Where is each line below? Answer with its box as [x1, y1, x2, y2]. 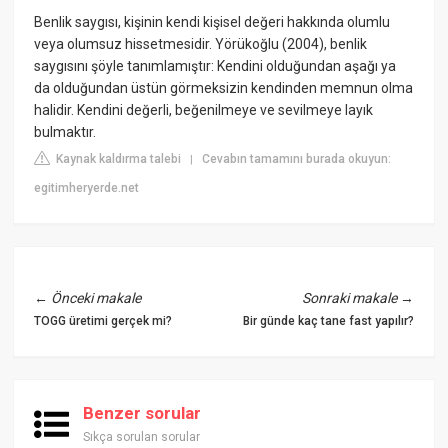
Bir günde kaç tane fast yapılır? [242, 313, 414, 328]
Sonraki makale [301, 289, 397, 306]
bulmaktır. [34, 123, 97, 140]
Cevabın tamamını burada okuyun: [202, 151, 392, 166]
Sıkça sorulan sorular [83, 429, 201, 444]
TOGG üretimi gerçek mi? [34, 313, 173, 328]
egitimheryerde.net [34, 180, 140, 195]
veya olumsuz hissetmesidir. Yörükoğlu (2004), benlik [34, 35, 368, 52]
